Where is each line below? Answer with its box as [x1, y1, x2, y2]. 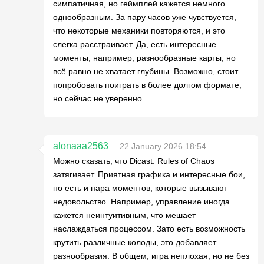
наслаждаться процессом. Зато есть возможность [53, 223, 245, 233]
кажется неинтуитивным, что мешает [53, 210, 196, 220]
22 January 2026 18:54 [120, 141, 206, 151]
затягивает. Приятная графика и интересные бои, [53, 169, 245, 179]
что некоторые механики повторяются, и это [53, 25, 225, 35]
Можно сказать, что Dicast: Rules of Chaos [53, 156, 214, 166]
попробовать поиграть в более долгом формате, [53, 80, 242, 90]
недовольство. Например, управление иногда [53, 196, 230, 206]
